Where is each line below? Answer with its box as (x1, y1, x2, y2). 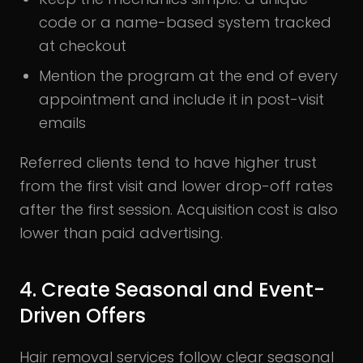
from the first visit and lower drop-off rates (19, 175, 333, 196)
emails (39, 112, 86, 133)
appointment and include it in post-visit (39, 88, 324, 109)
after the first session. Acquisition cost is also (19, 199, 338, 220)
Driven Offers (19, 301, 146, 329)
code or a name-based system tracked (39, 11, 331, 32)
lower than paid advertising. (19, 222, 223, 243)
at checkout (39, 35, 126, 56)
